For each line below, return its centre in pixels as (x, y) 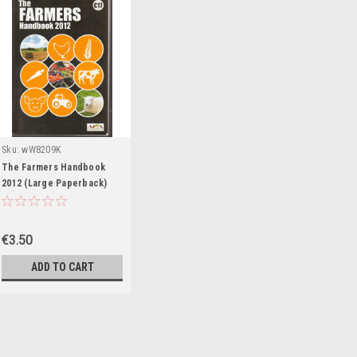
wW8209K (41, 150)
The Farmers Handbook (53, 168)
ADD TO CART (62, 267)
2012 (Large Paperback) (55, 184)
